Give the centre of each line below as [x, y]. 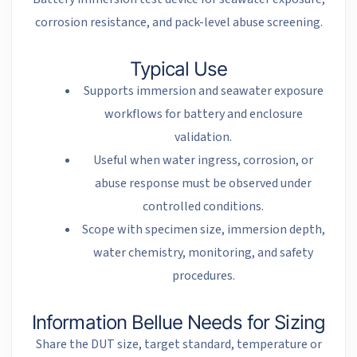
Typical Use [178, 69]
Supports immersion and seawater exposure [203, 91]
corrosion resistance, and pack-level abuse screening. [178, 23]
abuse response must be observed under [204, 184]
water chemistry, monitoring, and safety [204, 253]
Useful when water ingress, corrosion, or [204, 161]
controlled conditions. [204, 207]
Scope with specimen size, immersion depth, [203, 230]
